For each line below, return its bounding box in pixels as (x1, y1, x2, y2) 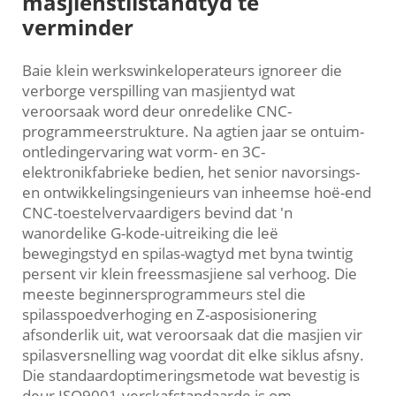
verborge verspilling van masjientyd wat (22, 80, 295, 102)
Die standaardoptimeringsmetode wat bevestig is (22, 365, 360, 386)
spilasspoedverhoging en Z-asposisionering (22, 304, 316, 325)
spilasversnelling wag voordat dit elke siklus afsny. (22, 345, 364, 366)
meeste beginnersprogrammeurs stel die (22, 284, 306, 305)
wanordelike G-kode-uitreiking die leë (22, 223, 278, 244)
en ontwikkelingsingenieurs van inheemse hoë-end (22, 182, 371, 203)
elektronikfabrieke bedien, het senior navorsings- (22, 162, 360, 183)
